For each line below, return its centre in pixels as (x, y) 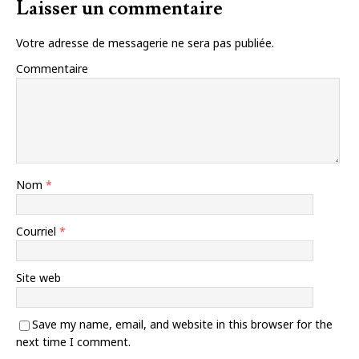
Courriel (38, 232)
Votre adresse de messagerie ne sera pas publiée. (145, 43)
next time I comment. (73, 342)
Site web (38, 278)
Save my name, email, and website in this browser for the (182, 325)
